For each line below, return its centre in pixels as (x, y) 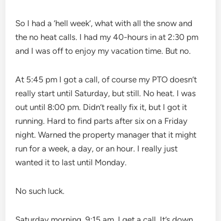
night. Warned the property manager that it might (106, 134)
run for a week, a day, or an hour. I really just (97, 148)
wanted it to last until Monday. (71, 162)
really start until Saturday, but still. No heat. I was (106, 93)
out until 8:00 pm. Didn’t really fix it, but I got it (101, 107)
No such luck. (40, 191)
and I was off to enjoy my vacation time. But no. (103, 51)
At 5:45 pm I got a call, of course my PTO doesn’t (106, 79)
